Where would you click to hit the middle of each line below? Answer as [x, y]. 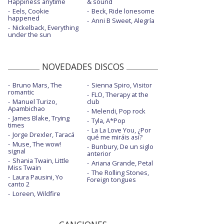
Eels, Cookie [31, 11]
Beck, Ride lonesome [123, 11]
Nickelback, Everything [45, 28]
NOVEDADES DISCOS [83, 67]
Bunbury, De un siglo [122, 147]
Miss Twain [24, 168]
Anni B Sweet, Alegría [123, 21]
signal [17, 151]
